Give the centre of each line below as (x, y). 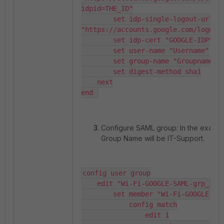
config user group (116, 173)
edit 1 (113, 215)
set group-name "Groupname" (97, 61)
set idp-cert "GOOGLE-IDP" (97, 40)
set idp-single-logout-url (97, 19)
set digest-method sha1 (97, 72)
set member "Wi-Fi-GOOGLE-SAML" (97, 194)
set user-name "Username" (97, 51)
